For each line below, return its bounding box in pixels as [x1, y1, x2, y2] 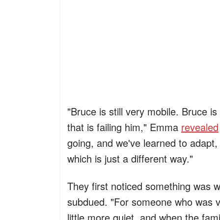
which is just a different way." [67, 151, 193, 166]
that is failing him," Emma [67, 120, 181, 135]
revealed [181, 120, 219, 135]
